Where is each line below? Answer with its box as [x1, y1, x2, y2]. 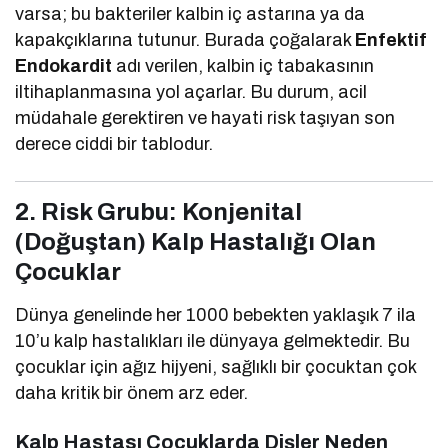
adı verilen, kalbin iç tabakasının [112, 56, 375, 77]
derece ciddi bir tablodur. [15, 134, 214, 155]
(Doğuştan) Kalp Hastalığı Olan [15, 229, 376, 256]
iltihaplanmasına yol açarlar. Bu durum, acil [15, 82, 368, 103]
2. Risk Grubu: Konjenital [15, 199, 302, 226]
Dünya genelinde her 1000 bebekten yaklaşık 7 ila [15, 305, 417, 326]
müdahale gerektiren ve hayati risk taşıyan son [15, 108, 396, 129]
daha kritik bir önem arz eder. [15, 383, 249, 404]
